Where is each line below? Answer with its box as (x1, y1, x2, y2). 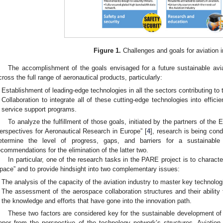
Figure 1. (94, 47, 121, 55)
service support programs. (1, 105, 77, 113)
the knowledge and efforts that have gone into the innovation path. (1, 197, 192, 205)
